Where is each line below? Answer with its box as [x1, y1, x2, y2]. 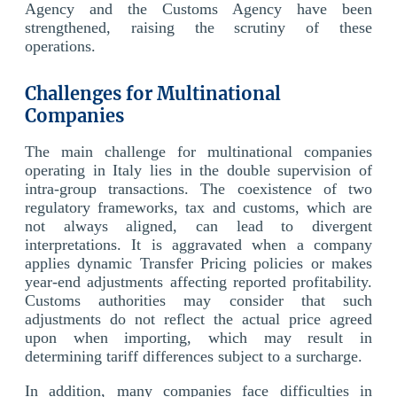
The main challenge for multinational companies [25, 142, 372, 160]
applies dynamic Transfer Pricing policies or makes [25, 253, 372, 272]
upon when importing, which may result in [25, 328, 372, 346]
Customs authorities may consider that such [25, 291, 372, 309]
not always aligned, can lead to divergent [25, 216, 372, 235]
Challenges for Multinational [25, 82, 281, 105]
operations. [25, 36, 96, 55]
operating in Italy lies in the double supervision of [25, 160, 372, 179]
